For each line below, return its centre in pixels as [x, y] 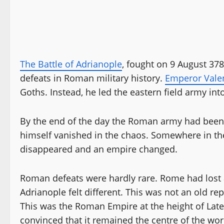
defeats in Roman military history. [92, 78]
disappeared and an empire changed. [99, 149]
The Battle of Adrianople [71, 64]
